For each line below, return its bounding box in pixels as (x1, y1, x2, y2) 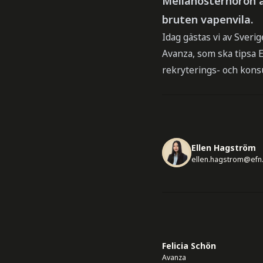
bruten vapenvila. (162, 12, 253, 26)
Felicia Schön (162, 240, 216, 251)
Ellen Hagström (191, 142, 256, 154)
